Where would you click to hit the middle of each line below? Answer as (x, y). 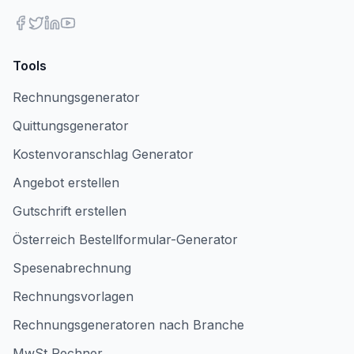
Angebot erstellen (66, 183)
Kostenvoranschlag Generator (103, 154)
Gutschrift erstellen (70, 211)
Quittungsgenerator (71, 126)
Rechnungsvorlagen (73, 296)
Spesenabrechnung (72, 268)
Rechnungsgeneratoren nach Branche (128, 325)
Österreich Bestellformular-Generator (125, 239)
